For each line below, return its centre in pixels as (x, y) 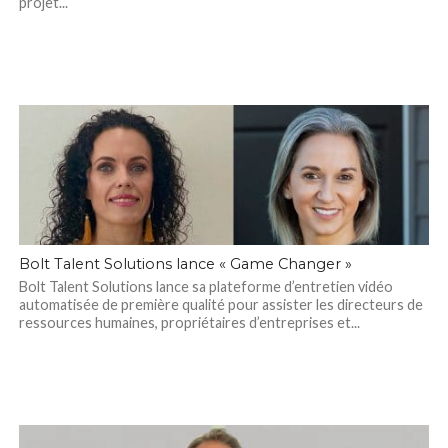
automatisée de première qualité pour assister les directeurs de (220, 304)
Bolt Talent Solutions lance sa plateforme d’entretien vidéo (205, 286)
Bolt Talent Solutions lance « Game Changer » (185, 264)
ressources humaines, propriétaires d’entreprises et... (189, 322)
